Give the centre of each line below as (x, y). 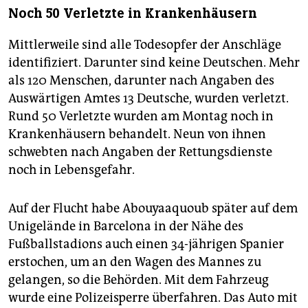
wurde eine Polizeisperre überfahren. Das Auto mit (153, 298)
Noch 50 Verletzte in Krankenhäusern (133, 14)
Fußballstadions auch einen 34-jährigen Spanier (146, 244)
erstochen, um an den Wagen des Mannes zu (135, 262)
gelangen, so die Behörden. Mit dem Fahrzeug (139, 280)
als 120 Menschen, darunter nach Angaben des (141, 81)
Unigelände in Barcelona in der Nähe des (126, 227)
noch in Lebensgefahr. (71, 170)
